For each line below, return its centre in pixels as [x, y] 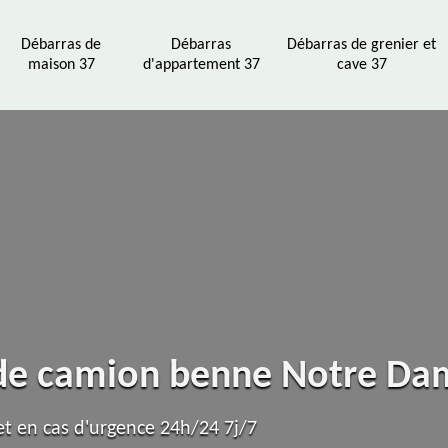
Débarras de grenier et [361, 45]
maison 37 [61, 65]
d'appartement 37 [201, 65]
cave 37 [361, 65]
